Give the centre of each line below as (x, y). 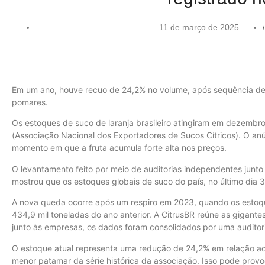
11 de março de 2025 (199, 27)
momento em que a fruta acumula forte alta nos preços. (119, 148)
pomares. (30, 102)
